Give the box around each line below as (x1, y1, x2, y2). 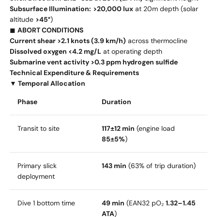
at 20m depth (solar (133, 4, 198, 13)
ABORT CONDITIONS (17, 25, 83, 34)
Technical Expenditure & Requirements (10, 68, 139, 77)
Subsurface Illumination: (10, 4, 91, 13)
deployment (17, 171, 55, 181)
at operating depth (101, 46, 162, 56)
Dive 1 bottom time (17, 198, 75, 207)
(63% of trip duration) (126, 161, 196, 170)
